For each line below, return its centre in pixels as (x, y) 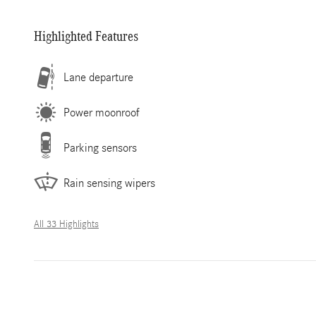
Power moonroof (102, 112)
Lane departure (98, 77)
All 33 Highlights (66, 224)
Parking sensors (100, 147)
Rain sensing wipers (109, 183)
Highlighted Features (86, 36)
